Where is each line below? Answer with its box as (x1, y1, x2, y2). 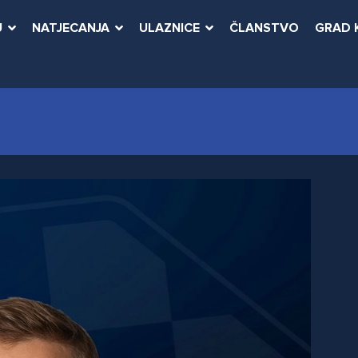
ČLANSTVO (229, 20, 299, 37)
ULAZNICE (139, 20, 200, 37)
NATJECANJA (32, 20, 109, 37)
